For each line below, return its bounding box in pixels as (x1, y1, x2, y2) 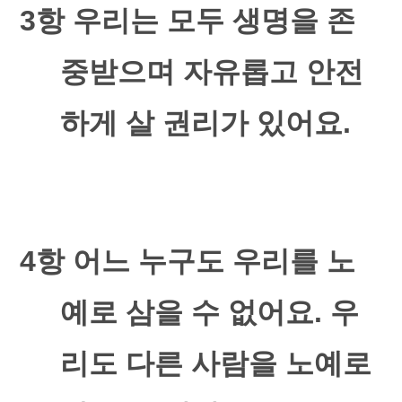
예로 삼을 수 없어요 (59, 296, 314, 328)
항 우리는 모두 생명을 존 (36, 4, 356, 37)
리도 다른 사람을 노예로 (59, 347, 371, 380)
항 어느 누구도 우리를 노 (36, 245, 356, 277)
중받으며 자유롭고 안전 (59, 56, 363, 88)
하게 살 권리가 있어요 (59, 107, 343, 139)
